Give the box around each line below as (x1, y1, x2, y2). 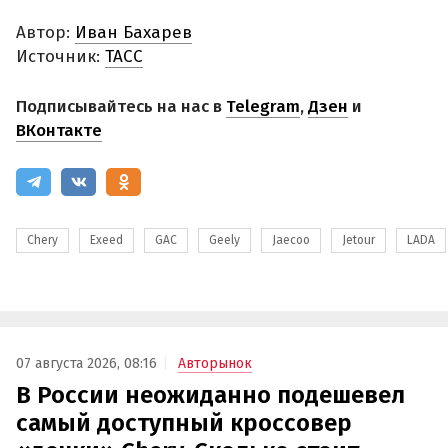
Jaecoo (272, 233, 310, 248)
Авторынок (178, 355, 252, 373)
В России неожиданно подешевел (16, 381, 405, 410)
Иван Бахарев (75, 22, 192, 44)
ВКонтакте (16, 119, 102, 141)
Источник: (16, 46, 105, 68)
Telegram (226, 95, 300, 117)
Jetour (342, 233, 375, 248)
